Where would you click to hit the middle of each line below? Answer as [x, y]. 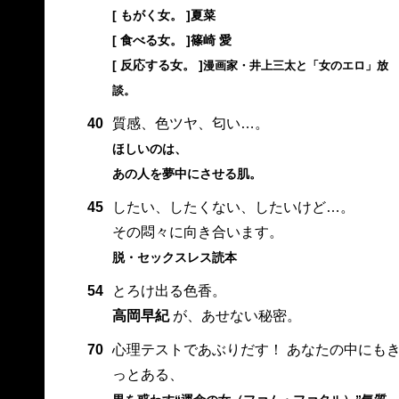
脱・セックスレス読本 [174, 258]
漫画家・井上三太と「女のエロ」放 [295, 66]
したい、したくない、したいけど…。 [233, 208]
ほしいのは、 [149, 149]
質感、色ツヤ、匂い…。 [190, 124]
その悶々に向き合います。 [197, 232]
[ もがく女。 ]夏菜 [163, 16]
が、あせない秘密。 [235, 316]
